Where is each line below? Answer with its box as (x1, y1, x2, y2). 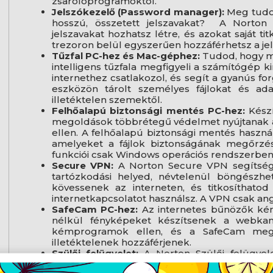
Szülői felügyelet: (51, 247, 139, 260)
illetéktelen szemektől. (51, 94, 162, 106)
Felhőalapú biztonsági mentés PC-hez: (51, 105, 245, 117)
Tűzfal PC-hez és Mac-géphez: (51, 50, 200, 62)
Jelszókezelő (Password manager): (51, 6, 224, 18)
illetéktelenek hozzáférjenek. (51, 236, 191, 249)
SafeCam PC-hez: (51, 204, 138, 216)
